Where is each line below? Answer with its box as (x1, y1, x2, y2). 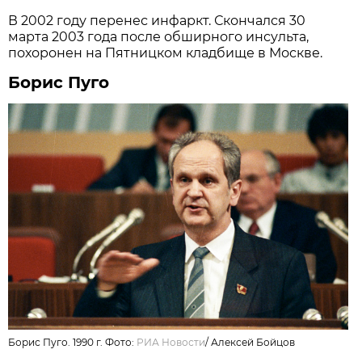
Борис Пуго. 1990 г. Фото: (8, 335, 137, 348)
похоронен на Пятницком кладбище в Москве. (8, 44, 323, 61)
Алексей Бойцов (211, 335, 296, 348)
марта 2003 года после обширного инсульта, (8, 28, 309, 44)
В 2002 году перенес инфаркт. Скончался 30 (8, 12, 306, 28)
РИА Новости (137, 335, 206, 348)
